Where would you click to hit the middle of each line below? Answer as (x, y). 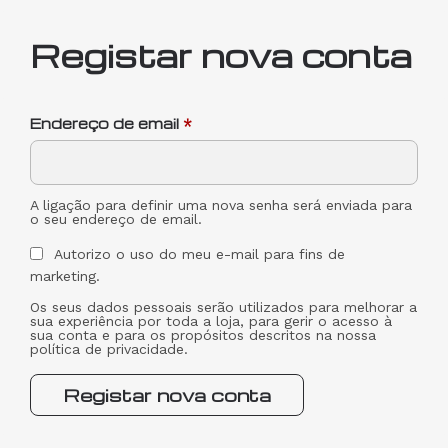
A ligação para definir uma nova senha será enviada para (221, 205)
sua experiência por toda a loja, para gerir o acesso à (211, 320)
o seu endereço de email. (116, 219)
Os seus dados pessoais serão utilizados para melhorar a (223, 306)
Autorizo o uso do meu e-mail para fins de (199, 254)
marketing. (65, 275)
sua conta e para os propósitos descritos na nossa (203, 334)
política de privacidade (107, 348)
